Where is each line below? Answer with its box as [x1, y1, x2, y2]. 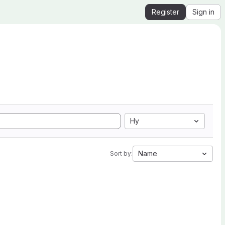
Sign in [192, 8, 214, 16]
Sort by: [110, 150, 133, 157]
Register [152, 8, 179, 16]
